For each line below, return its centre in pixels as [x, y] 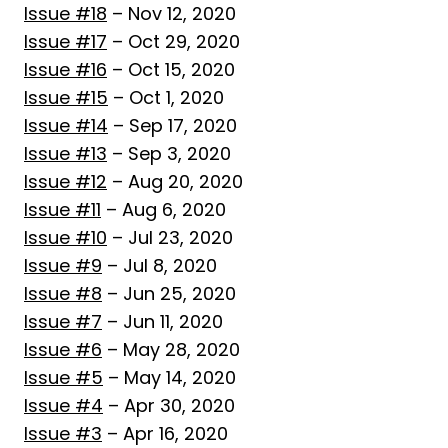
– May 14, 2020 [169, 377]
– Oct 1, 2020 [166, 97]
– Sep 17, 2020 [172, 125]
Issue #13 [65, 153]
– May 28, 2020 [171, 349]
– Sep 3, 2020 [169, 153]
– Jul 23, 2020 [170, 237]
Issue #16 [65, 69]
